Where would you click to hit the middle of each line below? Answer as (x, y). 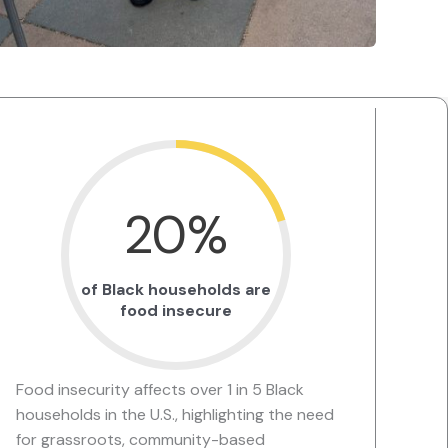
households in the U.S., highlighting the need (175, 415)
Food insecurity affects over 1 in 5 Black (160, 390)
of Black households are (175, 290)
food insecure (175, 311)
